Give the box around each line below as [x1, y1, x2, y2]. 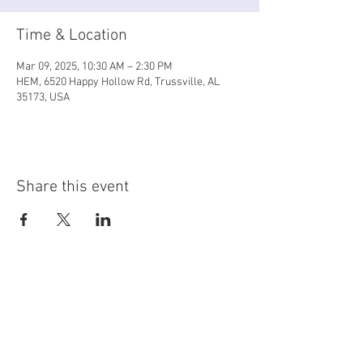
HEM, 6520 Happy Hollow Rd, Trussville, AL [16, 75, 220, 89]
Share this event [16, 177, 129, 197]
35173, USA [16, 91, 70, 105]
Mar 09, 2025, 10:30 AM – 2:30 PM [16, 60, 173, 74]
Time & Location [16, 26, 127, 45]
